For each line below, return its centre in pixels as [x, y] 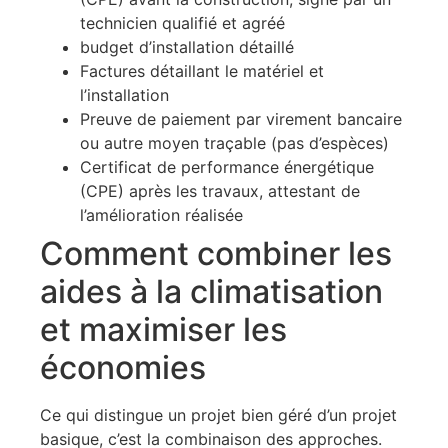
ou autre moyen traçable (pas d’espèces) [234, 143]
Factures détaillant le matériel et [202, 71]
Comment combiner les [216, 254]
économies [123, 368]
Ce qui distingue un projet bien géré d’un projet [218, 415]
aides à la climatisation [211, 292]
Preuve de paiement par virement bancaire [241, 119]
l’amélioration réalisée [161, 215]
